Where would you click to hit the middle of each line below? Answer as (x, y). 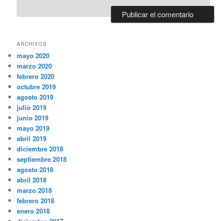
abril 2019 (32, 139)
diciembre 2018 (40, 149)
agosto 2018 (35, 170)
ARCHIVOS (32, 44)
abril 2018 (32, 180)
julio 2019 (32, 108)
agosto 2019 (35, 97)
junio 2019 (33, 118)
